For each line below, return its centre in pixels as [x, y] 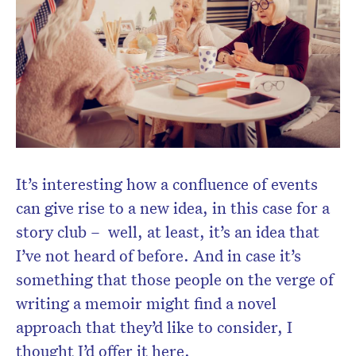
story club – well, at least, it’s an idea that [168, 232]
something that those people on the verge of [175, 279]
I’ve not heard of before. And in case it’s [159, 255]
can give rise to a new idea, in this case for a [173, 208]
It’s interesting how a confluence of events [167, 184]
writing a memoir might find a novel [146, 303]
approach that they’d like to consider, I [154, 327]
